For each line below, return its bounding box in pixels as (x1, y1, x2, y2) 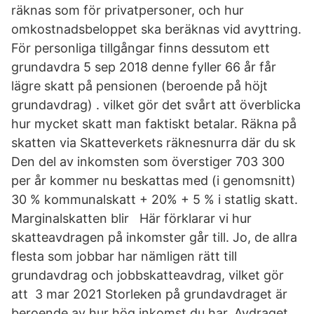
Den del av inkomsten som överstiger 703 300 (11, 154, 285, 169)
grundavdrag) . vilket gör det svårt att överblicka (11, 97, 301, 112)
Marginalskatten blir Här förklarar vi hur (11, 211, 252, 226)
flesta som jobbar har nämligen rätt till (11, 249, 237, 264)
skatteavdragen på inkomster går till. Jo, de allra (11, 230, 297, 245)
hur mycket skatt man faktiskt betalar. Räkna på (11, 116, 296, 131)
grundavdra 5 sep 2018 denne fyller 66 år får (11, 60, 276, 74)
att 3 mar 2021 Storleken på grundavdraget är (11, 287, 287, 301)
